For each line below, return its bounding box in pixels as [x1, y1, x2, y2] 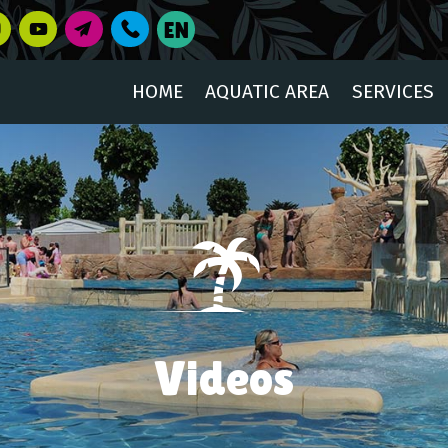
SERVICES [351, 80, 434, 103]
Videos [154, 351, 294, 406]
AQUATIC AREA [205, 80, 330, 103]
